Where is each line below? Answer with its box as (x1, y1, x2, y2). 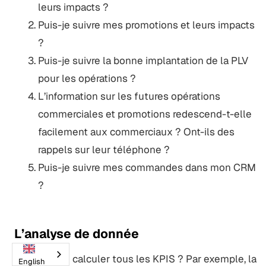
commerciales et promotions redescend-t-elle (37, 107, 252, 121)
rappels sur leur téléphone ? (37, 142, 170, 156)
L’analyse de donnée (14, 225, 139, 242)
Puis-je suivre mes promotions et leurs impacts (37, 18, 255, 31)
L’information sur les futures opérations (37, 89, 220, 103)
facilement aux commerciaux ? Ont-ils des (37, 125, 235, 138)
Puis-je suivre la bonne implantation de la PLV (37, 53, 248, 67)
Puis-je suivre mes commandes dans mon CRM (37, 160, 256, 174)
